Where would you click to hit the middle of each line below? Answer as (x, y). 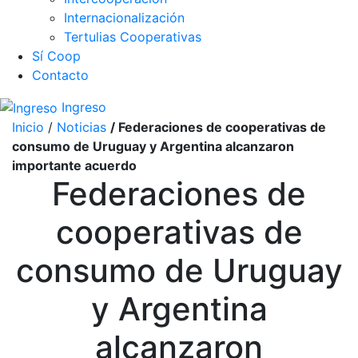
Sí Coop (56, 56)
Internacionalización (124, 17)
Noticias (82, 127)
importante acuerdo (74, 166)
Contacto (60, 75)
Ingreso (82, 107)
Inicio (28, 127)
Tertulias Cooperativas (133, 36)
